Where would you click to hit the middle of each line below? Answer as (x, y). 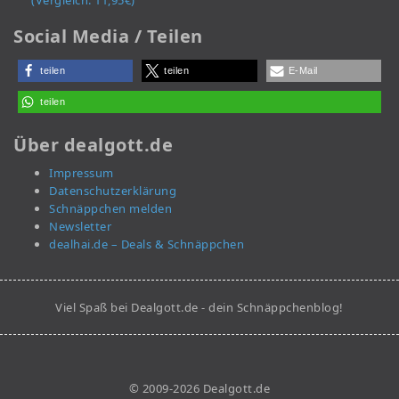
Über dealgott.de (93, 145)
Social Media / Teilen (108, 37)
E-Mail (303, 71)
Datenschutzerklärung (113, 191)
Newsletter (80, 227)
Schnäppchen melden (110, 209)
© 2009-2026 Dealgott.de (199, 389)
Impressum (81, 173)
